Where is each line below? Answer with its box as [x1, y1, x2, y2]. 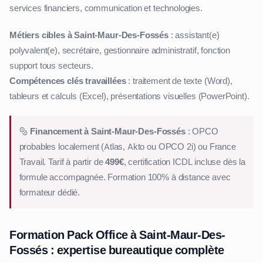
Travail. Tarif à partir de [19, 156, 106, 168]
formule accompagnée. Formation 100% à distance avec [19, 171, 231, 183]
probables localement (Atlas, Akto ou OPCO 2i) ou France [19, 140, 236, 153]
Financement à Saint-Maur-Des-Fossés [28, 125, 186, 137]
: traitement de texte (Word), [126, 75, 232, 87]
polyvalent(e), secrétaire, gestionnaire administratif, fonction [9, 45, 230, 57]
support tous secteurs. [9, 60, 93, 72]
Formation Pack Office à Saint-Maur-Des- [9, 227, 225, 242]
